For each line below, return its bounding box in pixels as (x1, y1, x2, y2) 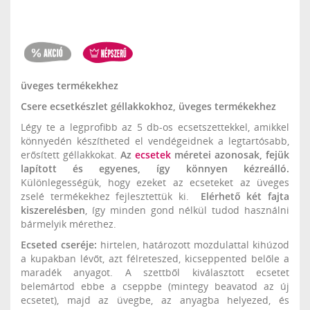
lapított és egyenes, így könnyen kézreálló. (21, 162, 289, 175)
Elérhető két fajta (200, 190, 290, 203)
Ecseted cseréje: (21, 238, 97, 251)
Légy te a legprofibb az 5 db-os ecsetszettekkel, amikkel (21, 120, 289, 134)
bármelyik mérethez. (21, 217, 116, 230)
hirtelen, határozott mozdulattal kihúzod (97, 238, 289, 251)
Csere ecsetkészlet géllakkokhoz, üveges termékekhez (21, 100, 276, 113)
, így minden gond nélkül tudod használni (85, 203, 289, 217)
